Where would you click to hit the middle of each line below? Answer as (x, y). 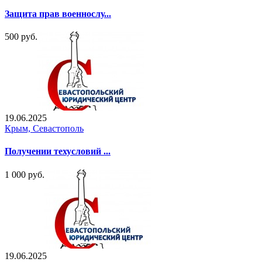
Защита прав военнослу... (58, 13)
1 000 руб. (25, 174)
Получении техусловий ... (58, 151)
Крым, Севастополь (44, 129)
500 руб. (21, 37)
